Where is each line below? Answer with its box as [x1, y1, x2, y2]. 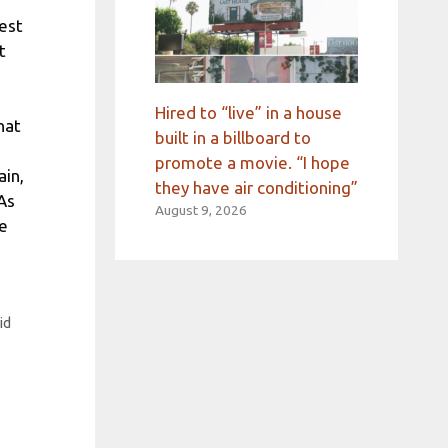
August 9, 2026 [154, 202, 247, 219]
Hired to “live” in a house [154, 103, 342, 123]
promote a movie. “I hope [154, 153, 350, 173]
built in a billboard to [154, 128, 311, 148]
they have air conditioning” [154, 178, 358, 198]
